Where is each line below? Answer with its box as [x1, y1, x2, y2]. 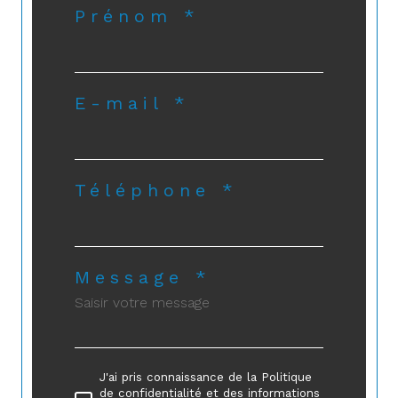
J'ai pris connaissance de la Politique [99, 370, 312, 384]
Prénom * [75, 4, 200, 27]
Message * [75, 266, 211, 288]
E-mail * [75, 92, 190, 114]
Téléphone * [75, 179, 238, 201]
